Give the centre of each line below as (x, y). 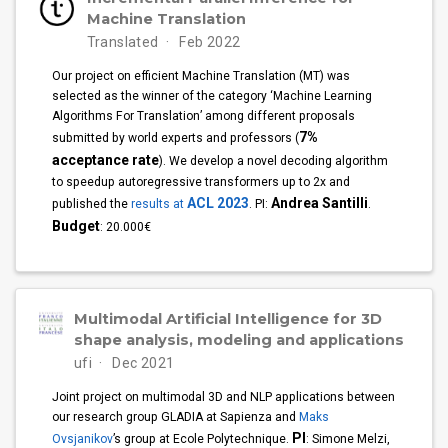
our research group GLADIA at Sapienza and (176, 417)
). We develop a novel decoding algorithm (274, 161)
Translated (122, 42)
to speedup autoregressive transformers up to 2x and (201, 182)
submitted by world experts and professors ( (176, 138)
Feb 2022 (208, 42)
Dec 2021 (141, 362)
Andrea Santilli (320, 203)
